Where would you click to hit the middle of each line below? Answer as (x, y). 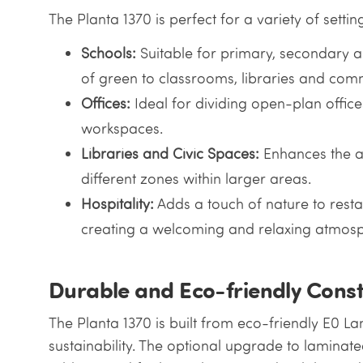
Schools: (108, 53)
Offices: (105, 103)
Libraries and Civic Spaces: (170, 154)
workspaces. (122, 128)
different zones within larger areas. (196, 179)
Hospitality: (117, 204)
